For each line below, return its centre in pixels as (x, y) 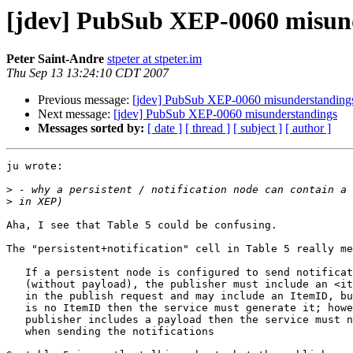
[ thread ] (208, 128)
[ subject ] (258, 128)
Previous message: (85, 100)
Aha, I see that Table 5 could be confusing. (142, 225)
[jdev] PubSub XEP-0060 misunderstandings (225, 114)
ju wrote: (35, 166)
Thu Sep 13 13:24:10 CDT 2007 (87, 73)
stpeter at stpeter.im (154, 59)
